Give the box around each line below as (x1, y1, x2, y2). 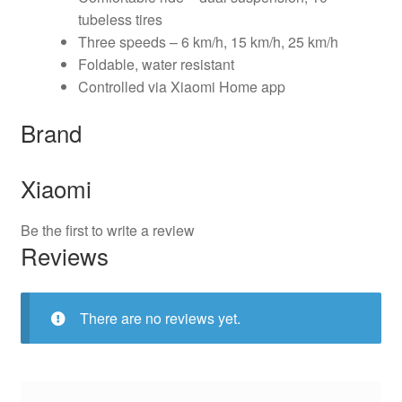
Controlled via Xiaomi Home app (77, 76, 285, 98)
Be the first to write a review (20, 219, 195, 240)
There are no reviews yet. (79, 307, 240, 328)
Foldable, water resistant (77, 54, 234, 75)
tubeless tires (77, 9, 162, 31)
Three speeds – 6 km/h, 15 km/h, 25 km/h (77, 31, 338, 53)
